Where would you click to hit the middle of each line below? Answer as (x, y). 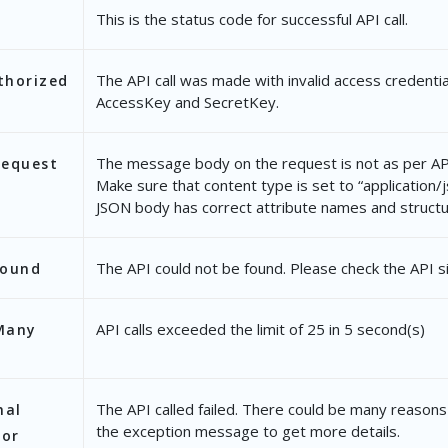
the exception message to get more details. (247, 431)
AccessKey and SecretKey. (187, 102)
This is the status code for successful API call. (251, 19)
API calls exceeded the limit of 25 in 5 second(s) (260, 329)
